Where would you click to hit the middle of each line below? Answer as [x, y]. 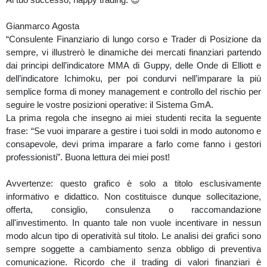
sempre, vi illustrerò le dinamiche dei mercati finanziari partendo [133, 52]
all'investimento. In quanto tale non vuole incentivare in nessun [133, 223]
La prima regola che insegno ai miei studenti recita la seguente [133, 118]
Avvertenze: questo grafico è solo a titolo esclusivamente [133, 183]
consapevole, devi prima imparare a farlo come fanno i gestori [133, 144]
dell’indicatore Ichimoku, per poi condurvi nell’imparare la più [133, 78]
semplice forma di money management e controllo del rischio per [133, 91]
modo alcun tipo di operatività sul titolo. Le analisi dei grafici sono [133, 236]
